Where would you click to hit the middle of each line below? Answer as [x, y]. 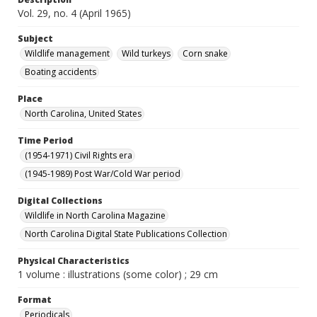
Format [35, 300]
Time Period [45, 140]
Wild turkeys [146, 53]
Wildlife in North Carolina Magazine [95, 215]
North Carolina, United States [83, 114]
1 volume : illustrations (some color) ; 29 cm [118, 274]
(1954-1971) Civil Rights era [79, 155]
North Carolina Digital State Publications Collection [126, 234]
